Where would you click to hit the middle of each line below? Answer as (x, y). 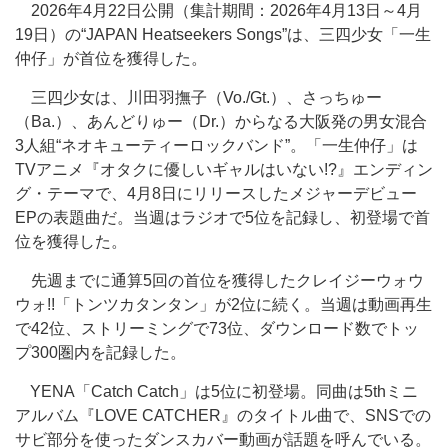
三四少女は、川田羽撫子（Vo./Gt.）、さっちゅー (198, 97)
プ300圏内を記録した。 (100, 352)
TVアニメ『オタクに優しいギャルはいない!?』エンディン (224, 169)
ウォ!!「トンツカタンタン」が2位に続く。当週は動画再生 (223, 304)
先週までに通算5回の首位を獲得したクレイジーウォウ (219, 280)
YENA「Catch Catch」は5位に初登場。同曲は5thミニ (216, 391)
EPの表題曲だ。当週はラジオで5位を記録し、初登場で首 (222, 217)
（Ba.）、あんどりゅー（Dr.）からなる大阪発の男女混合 (221, 121)
